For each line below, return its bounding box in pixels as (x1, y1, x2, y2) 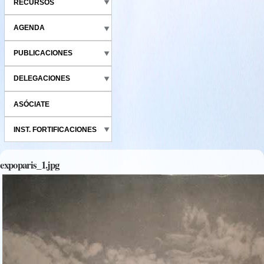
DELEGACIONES (13, 74, 70, 83)
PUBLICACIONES (13, 49, 72, 58)
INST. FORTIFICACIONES (13, 125, 97, 134)
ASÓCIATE (13, 100, 49, 108)
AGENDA (13, 23, 45, 32)
